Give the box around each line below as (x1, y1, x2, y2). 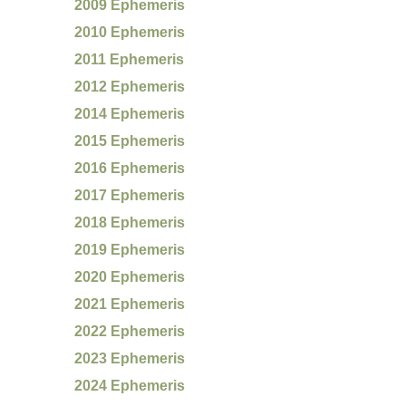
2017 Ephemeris (74, 187, 186, 203)
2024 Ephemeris (74, 377, 186, 393)
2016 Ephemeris (74, 159, 186, 176)
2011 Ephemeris (74, 51, 185, 67)
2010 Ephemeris (74, 24, 186, 40)
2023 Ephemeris (74, 350, 186, 366)
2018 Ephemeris (74, 214, 186, 230)
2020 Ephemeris (74, 268, 186, 285)
